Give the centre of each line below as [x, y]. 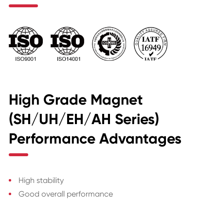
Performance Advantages [95, 138]
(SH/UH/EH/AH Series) [84, 119]
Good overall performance [65, 194]
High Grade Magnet [76, 100]
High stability [41, 180]
